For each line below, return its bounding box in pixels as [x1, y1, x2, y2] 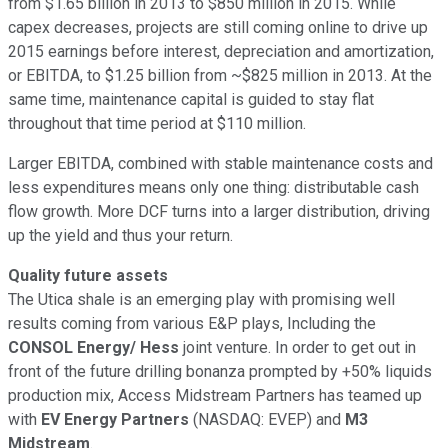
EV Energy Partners [41, 409, 189, 429]
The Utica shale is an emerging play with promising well [8, 289, 395, 309]
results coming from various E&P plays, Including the [8, 313, 376, 333]
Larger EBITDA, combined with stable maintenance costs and [8, 153, 433, 173]
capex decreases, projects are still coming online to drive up [8, 17, 428, 37]
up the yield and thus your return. [8, 225, 233, 245]
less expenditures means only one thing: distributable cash [8, 177, 419, 197]
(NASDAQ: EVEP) [193, 409, 312, 429]
